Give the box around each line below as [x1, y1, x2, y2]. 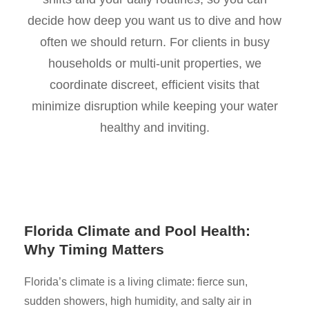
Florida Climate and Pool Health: [24, 223, 250, 239]
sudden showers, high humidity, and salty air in [24, 295, 252, 307]
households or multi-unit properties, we [48, 57, 261, 70]
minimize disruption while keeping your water [31, 99, 278, 113]
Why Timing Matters [24, 241, 164, 257]
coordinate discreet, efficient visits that [50, 78, 259, 92]
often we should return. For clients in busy [39, 35, 270, 49]
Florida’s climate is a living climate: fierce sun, [24, 276, 248, 288]
